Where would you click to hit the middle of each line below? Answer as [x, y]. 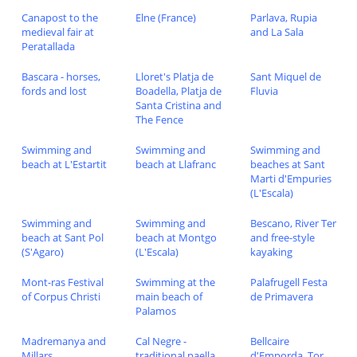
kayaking [271, 251]
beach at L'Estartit [64, 164]
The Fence [160, 119]
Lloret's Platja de [175, 76]
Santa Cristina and [179, 105]
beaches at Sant [287, 164]
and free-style [282, 237]
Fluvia [264, 90]
